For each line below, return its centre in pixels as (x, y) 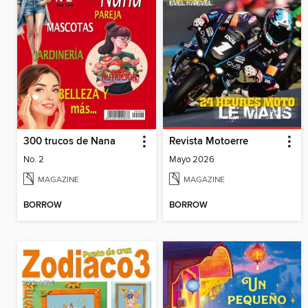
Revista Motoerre (208, 141)
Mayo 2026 (191, 159)
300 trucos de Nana (69, 141)
